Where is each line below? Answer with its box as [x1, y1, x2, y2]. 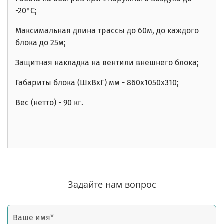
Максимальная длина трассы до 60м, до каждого [15, 25, 199, 35]
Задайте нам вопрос [67, 178, 156, 191]
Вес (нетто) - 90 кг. [15, 97, 83, 107]
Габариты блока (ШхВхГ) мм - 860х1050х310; [15, 77, 179, 87]
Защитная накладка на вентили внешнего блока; [15, 57, 199, 67]
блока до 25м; [15, 37, 66, 47]
